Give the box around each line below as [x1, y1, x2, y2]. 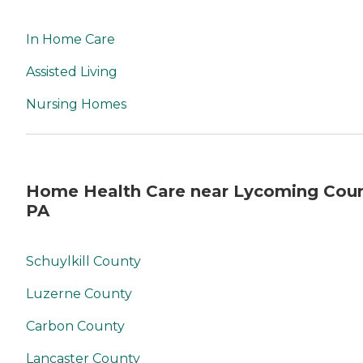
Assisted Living [26, 63, 117, 79]
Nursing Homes [26, 96, 126, 112]
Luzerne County [26, 286, 132, 301]
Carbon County [26, 318, 125, 334]
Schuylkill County [26, 254, 141, 269]
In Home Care [26, 31, 115, 47]
